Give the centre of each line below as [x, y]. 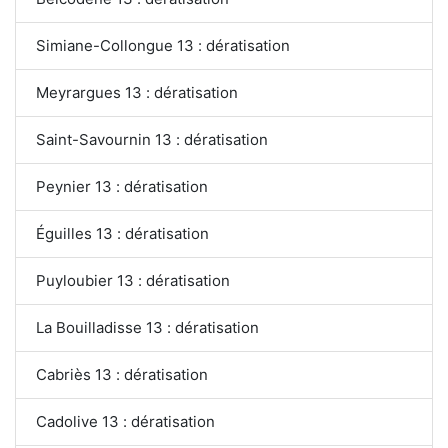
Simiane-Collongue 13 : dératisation [163, 45]
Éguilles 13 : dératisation [122, 233]
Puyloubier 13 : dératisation [133, 280]
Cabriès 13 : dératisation [122, 374]
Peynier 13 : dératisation [122, 186]
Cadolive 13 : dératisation [125, 421]
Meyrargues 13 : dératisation [137, 92]
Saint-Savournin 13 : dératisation [152, 139]
